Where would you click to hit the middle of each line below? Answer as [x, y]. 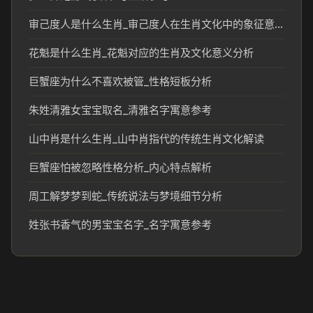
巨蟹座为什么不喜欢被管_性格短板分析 [120, 81]
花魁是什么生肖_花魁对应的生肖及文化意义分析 [141, 53]
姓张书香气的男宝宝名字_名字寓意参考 [120, 225]
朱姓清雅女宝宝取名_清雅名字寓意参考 [120, 110]
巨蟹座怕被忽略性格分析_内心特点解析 [120, 167]
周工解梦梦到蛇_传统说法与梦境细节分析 [125, 196]
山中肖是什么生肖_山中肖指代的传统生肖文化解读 [146, 139]
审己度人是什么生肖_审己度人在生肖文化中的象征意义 [279, 24]
